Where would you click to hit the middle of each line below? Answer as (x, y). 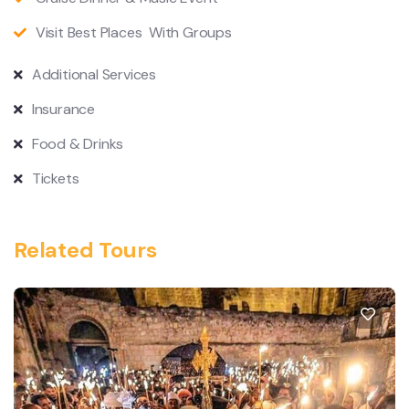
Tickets (55, 178)
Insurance (63, 109)
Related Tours (85, 249)
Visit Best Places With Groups (133, 32)
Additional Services (94, 74)
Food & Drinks (78, 143)
